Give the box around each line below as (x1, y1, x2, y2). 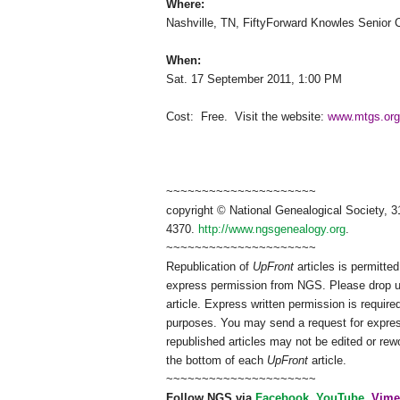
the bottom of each (166, 354, 263, 368)
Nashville (166, 16, 213, 30)
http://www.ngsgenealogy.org (198, 222, 346, 237)
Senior (358, 16, 391, 30)
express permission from (166, 279, 297, 293)
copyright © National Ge (166, 204, 290, 218)
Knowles (311, 16, 354, 30)
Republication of (166, 260, 249, 274)
